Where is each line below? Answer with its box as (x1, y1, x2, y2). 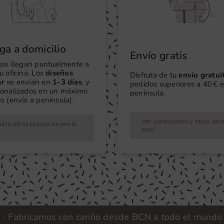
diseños (43, 67, 73, 78)
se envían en (4, 76, 50, 87)
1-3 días (50, 76, 82, 87)
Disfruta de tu (130, 70, 177, 80)
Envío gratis (130, 48, 187, 63)
